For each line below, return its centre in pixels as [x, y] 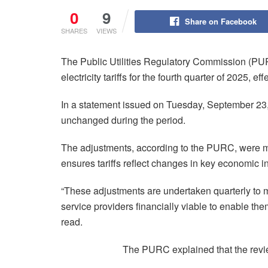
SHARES [74, 30]
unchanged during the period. [123, 120]
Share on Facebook [220, 21]
